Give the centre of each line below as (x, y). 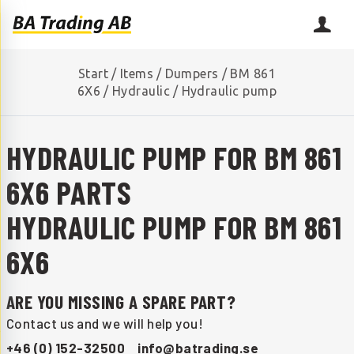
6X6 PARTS (69, 192)
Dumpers (192, 73)
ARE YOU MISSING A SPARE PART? (121, 301)
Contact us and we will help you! (105, 324)
